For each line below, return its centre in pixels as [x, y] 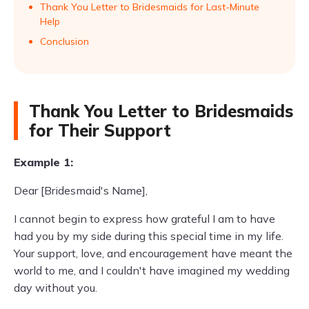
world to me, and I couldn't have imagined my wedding [152, 270]
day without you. [56, 288]
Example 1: [43, 162]
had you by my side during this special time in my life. [149, 236]
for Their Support [100, 130]
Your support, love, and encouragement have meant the [153, 253]
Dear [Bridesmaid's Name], [81, 190]
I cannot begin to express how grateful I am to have [144, 219]
